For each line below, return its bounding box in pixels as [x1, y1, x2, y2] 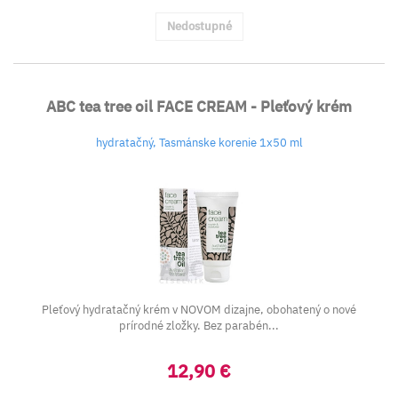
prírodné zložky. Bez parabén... [119, 318, 279, 333]
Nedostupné [166, 19, 232, 34]
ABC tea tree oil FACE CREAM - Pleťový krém [46, 97, 352, 116]
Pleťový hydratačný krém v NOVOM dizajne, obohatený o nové [42, 302, 356, 317]
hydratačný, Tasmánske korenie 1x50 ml [95, 135, 303, 150]
